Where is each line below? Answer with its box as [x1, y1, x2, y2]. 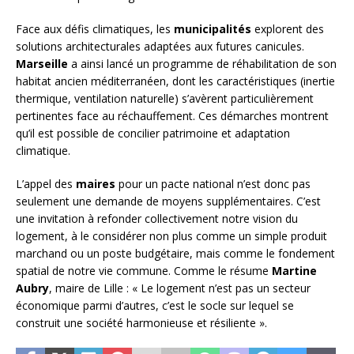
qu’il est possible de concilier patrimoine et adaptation [16, 126, 290, 141]
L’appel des [16, 176, 76, 192]
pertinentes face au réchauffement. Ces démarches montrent [16, 108, 329, 124]
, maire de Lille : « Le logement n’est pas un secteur [49, 281, 311, 296]
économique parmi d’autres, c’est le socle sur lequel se [16, 298, 294, 314]
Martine [272, 263, 317, 279]
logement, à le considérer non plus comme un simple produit [16, 228, 327, 244]
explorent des [251, 21, 324, 37]
